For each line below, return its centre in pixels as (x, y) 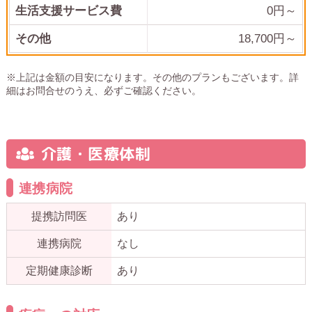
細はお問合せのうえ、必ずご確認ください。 (103, 90)
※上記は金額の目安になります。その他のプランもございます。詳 (152, 77)
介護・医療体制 (96, 153)
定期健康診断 (59, 270)
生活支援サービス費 (68, 11)
